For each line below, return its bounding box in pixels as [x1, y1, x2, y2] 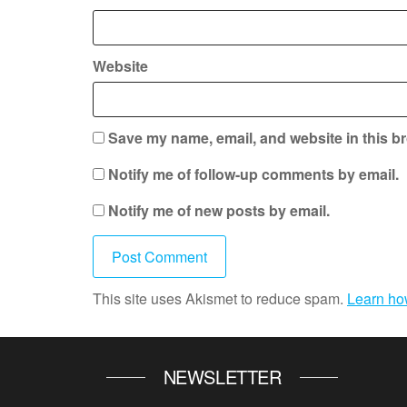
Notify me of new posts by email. [108, 200, 330, 221]
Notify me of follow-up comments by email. [108, 164, 399, 184]
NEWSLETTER [163, 363, 282, 390]
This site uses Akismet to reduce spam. [93, 288, 347, 309]
